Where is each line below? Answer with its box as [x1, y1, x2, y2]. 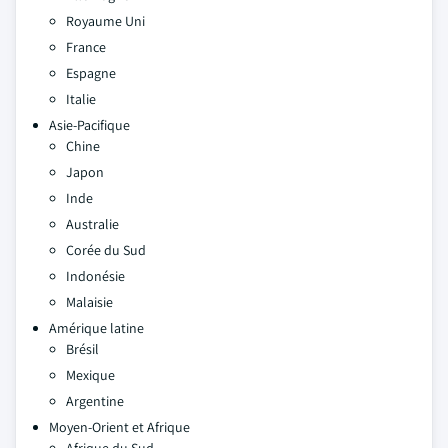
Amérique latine [49, 319, 144, 337]
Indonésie [66, 267, 125, 285]
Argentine [66, 392, 124, 410]
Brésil [66, 340, 99, 358]
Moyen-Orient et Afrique [49, 418, 190, 436]
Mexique [66, 366, 115, 384]
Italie [66, 90, 96, 108]
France [66, 38, 106, 56]
